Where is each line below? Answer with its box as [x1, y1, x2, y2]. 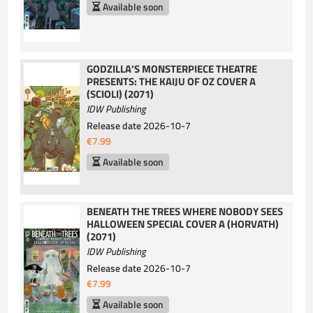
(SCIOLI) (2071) [87, 85, 154, 102]
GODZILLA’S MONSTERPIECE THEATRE [87, 60, 258, 77]
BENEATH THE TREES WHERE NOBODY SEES [87, 203, 284, 219]
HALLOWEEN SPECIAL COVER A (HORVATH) [87, 215, 279, 232]
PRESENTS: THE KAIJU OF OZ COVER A [87, 73, 256, 89]
